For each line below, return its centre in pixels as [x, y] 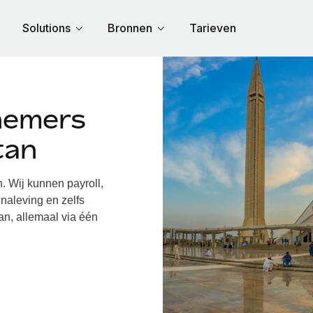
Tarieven [213, 28]
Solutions [46, 28]
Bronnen [130, 28]
